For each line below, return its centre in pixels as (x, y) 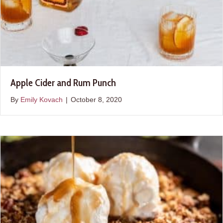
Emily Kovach (42, 100)
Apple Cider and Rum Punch (63, 83)
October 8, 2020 (96, 100)
